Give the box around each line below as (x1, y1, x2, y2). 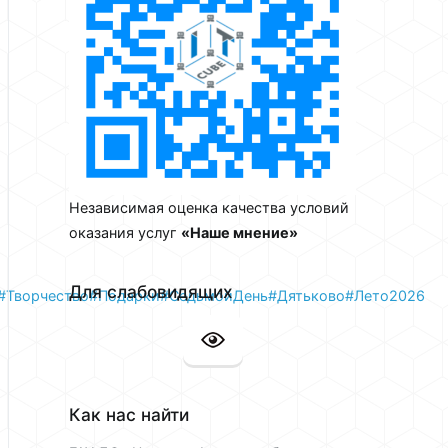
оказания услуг (69, 224, 181, 242)
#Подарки (89, 286, 160, 304)
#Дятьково (268, 286, 345, 304)
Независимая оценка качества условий (69, 199, 349, 217)
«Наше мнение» (181, 224, 298, 242)
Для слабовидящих (69, 281, 233, 303)
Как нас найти (69, 403, 189, 425)
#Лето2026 (345, 286, 425, 304)
